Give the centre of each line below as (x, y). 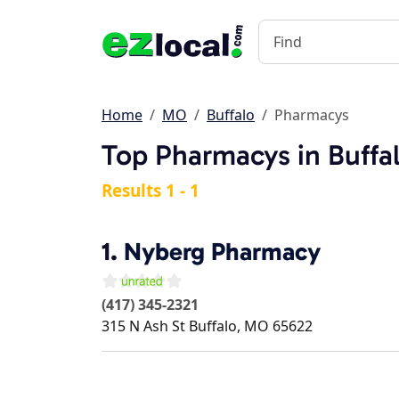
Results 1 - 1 (151, 191)
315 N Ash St (143, 326)
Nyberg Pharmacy (222, 252)
